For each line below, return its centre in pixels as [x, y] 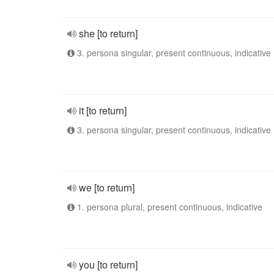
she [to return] [108, 33]
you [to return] [108, 265]
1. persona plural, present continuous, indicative [168, 207]
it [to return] [103, 110]
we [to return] [107, 187]
